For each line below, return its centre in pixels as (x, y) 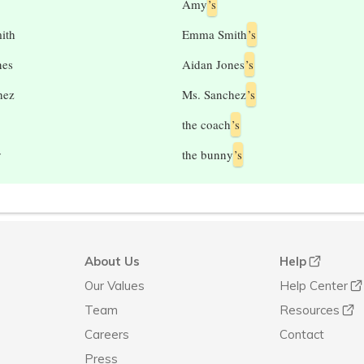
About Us (112, 261)
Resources (310, 310)
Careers (107, 334)
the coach (206, 124)
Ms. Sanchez (214, 94)
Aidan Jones (213, 64)
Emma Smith (214, 34)
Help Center (314, 286)
